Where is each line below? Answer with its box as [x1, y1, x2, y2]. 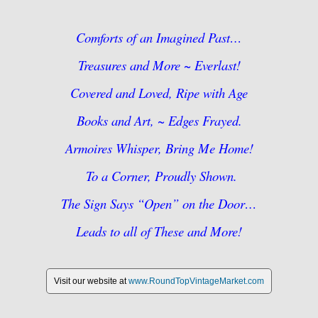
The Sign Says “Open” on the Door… [61, 194, 257, 212]
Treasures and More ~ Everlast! [77, 55, 241, 74]
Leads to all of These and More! [76, 221, 242, 240]
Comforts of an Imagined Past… [76, 28, 242, 46]
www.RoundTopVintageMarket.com [128, 275, 264, 286]
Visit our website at [54, 275, 128, 286]
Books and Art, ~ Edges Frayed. [76, 111, 242, 129]
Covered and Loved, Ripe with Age [70, 83, 248, 102]
